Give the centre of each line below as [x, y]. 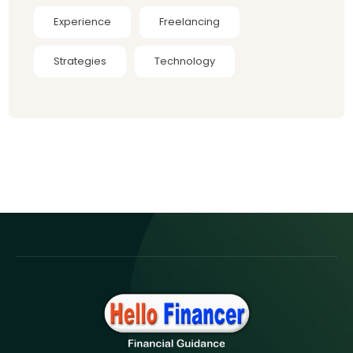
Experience [83, 21]
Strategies [80, 61]
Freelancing [190, 21]
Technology [185, 61]
